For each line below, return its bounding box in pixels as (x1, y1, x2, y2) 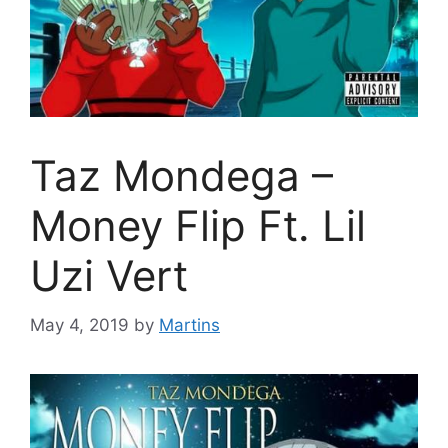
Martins (159, 314, 220, 335)
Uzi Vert (30, 250, 188, 301)
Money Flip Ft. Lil (30, 200, 366, 251)
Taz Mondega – (30, 150, 333, 201)
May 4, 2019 (30, 314, 129, 335)
